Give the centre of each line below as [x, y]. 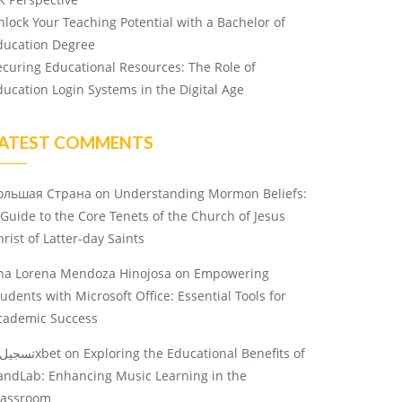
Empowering [232, 273]
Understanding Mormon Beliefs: [210, 193]
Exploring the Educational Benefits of [194, 353]
